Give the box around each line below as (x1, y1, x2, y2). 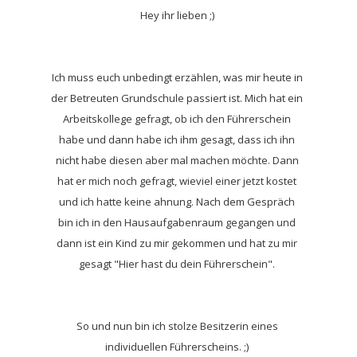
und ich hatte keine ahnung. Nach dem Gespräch (59, 194, 296, 210)
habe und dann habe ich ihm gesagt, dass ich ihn (59, 132, 296, 147)
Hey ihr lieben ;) (139, 8, 214, 23)
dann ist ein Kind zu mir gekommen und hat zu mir (57, 236, 298, 251)
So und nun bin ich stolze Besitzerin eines (76, 319, 278, 334)
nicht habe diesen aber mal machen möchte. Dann (55, 153, 299, 168)
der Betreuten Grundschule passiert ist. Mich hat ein (51, 91, 304, 106)
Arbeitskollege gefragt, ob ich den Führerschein (63, 112, 292, 127)
